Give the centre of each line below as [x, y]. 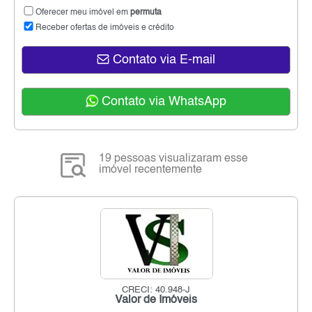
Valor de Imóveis [156, 301]
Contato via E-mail [162, 60]
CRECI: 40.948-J [156, 290]
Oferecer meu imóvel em [83, 13]
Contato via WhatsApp [162, 102]
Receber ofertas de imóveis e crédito [105, 28]
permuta [146, 13]
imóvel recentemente [151, 170]
